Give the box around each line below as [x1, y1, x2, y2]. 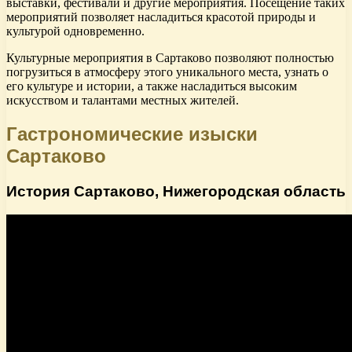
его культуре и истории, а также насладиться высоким [6, 79, 297, 93]
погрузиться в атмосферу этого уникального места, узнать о [6, 64, 328, 79]
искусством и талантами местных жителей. [6, 93, 239, 107]
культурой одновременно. [6, 24, 145, 38]
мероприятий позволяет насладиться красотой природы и [6, 9, 316, 24]
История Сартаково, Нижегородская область [6, 182, 346, 200]
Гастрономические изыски [6, 123, 258, 145]
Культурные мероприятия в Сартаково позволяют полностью [6, 50, 334, 64]
